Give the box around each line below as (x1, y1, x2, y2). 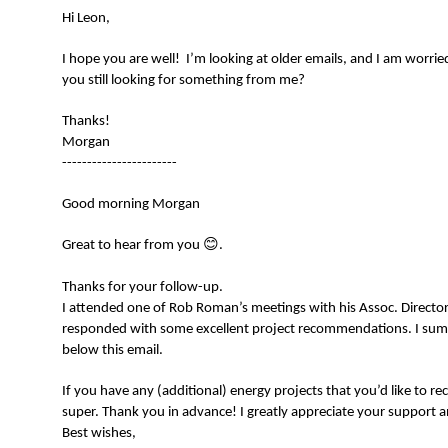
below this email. (62, 343, 163, 359)
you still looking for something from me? (62, 73, 305, 89)
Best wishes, (62, 426, 136, 442)
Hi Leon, (62, 11, 110, 27)
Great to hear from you (62, 238, 203, 254)
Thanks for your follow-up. (62, 280, 223, 296)
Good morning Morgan (62, 197, 200, 213)
